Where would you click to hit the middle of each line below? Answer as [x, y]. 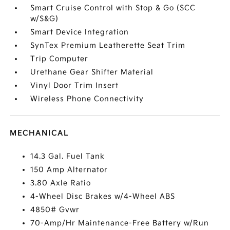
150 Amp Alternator [69, 170]
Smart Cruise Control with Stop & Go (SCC [113, 8]
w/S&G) [45, 19]
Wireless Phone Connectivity [87, 99]
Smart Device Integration [80, 32]
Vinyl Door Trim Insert [75, 85]
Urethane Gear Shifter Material [92, 72]
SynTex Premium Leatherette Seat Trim [108, 45]
